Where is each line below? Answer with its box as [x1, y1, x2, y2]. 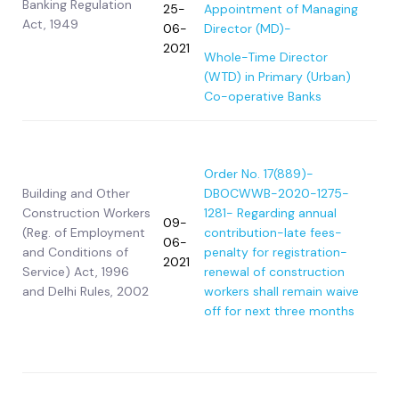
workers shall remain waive [204, 283, 359, 300]
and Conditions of [22, 244, 128, 261]
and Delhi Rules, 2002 [22, 283, 149, 300]
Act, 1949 [22, 16, 78, 33]
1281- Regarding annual [204, 205, 337, 222]
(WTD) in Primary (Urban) [204, 69, 351, 85]
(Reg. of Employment [22, 224, 145, 241]
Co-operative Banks [204, 88, 322, 105]
